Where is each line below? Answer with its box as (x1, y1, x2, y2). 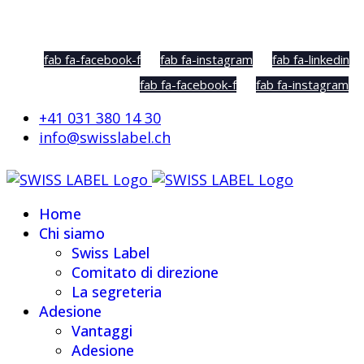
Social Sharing (13, 22, 99, 40)
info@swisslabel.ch (39, 127, 171, 147)
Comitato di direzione (71, 262, 219, 282)
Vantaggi (71, 320, 132, 340)
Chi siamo (39, 223, 105, 243)
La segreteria (71, 281, 162, 301)
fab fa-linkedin (272, 51, 349, 68)
